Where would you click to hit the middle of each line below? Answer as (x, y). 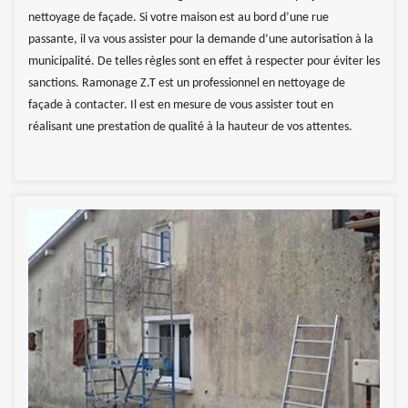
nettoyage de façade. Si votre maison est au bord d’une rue (178, 18)
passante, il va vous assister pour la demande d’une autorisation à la (201, 40)
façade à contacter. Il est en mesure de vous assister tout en (181, 106)
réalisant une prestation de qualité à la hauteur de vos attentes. (190, 127)
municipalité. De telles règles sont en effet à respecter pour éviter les (204, 62)
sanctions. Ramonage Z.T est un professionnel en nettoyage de (187, 84)
